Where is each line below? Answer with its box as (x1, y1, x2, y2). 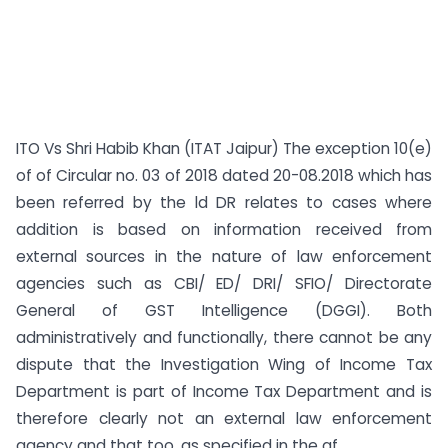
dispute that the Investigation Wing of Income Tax (16, 354, 432, 375)
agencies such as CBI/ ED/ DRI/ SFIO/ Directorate (16, 273, 432, 294)
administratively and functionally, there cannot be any (16, 327, 432, 348)
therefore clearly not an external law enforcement (16, 408, 432, 429)
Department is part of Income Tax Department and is (16, 381, 432, 402)
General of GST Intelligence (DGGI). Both (16, 300, 432, 321)
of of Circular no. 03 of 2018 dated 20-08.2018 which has (16, 165, 432, 186)
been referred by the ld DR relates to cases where (16, 192, 432, 213)
